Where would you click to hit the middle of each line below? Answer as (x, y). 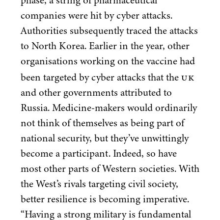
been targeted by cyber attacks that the (101, 77)
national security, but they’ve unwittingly (105, 138)
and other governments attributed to (96, 93)
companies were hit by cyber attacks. (96, 15)
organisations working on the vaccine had (108, 61)
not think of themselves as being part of (102, 123)
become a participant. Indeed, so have (99, 153)
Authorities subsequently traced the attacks (109, 31)
